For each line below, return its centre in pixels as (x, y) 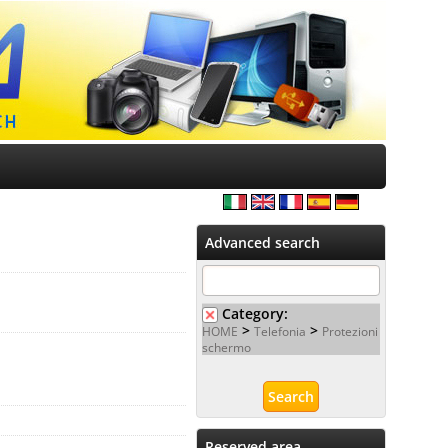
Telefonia (280, 331)
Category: (255, 313)
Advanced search (262, 242)
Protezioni (350, 331)
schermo (226, 347)
